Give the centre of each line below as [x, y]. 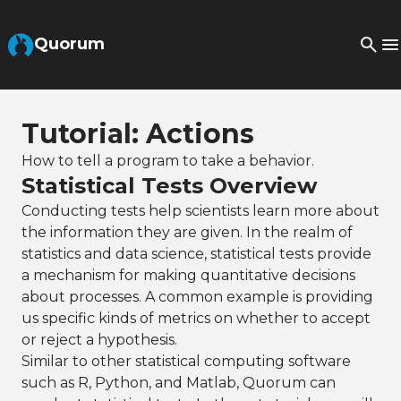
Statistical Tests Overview [169, 186]
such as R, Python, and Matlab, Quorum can [179, 383]
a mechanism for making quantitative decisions [188, 275]
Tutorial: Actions [138, 134]
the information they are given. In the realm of [187, 232]
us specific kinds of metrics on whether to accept [196, 318]
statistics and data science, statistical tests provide [196, 254]
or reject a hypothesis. [99, 340]
